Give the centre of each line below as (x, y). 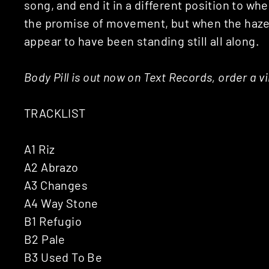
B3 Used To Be (63, 257)
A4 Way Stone (61, 203)
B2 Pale (45, 239)
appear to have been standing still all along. (142, 41)
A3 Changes (56, 185)
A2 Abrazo (51, 167)
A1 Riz (40, 149)
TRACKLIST (55, 113)
